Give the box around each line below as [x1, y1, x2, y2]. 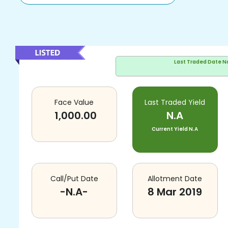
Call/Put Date [50, 174, 98, 184]
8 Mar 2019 [148, 185, 203, 199]
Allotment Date [148, 174, 203, 184]
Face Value [54, 97, 94, 107]
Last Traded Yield [145, 97, 206, 107]
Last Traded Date [174, 58, 221, 66]
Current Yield [152, 125, 188, 133]
